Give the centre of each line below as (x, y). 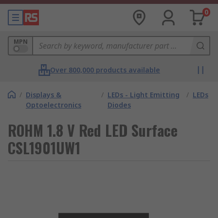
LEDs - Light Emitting (143, 95)
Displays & (44, 95)
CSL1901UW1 (44, 148)
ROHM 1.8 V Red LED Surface (93, 130)
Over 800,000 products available (105, 70)
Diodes (119, 105)
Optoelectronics (54, 105)
